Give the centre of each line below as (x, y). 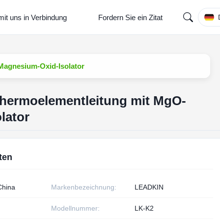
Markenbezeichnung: (84, 187)
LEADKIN (149, 187)
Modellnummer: (76, 208)
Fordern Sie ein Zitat (130, 17)
